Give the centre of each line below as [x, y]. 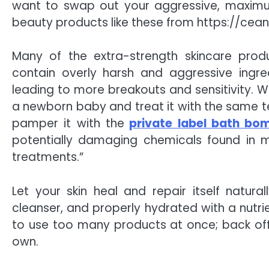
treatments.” [48, 157]
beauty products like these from [104, 22]
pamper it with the [68, 124]
